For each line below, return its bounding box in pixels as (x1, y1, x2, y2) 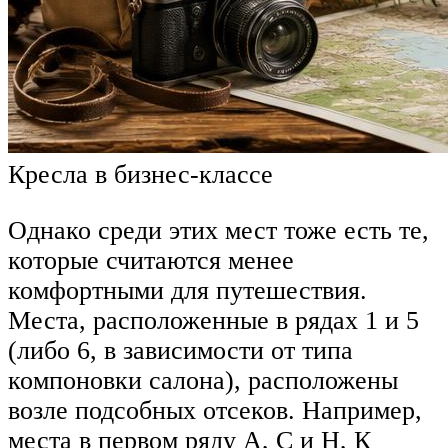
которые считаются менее (8, 245, 294, 275)
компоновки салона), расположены (8, 365, 398, 395)
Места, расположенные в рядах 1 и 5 (8, 305, 419, 335)
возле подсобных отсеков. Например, (8, 395, 422, 425)
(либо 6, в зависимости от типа (8, 335, 353, 365)
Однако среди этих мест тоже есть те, (8, 215, 429, 245)
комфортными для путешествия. (8, 275, 367, 305)
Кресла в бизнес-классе (8, 160, 273, 190)
